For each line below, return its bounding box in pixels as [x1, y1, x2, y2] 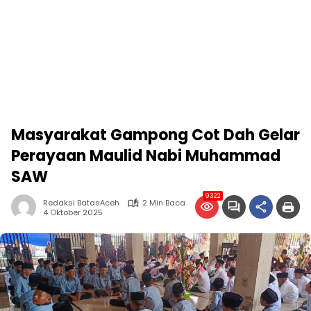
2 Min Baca [142, 197, 185, 208]
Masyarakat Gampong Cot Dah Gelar [11, 124, 300, 146]
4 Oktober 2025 [43, 206, 103, 218]
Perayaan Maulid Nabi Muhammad [11, 145, 280, 167]
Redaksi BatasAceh [43, 197, 119, 208]
